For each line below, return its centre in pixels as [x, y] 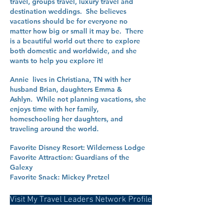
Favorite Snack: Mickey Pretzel [60, 177]
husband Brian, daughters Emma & [66, 89]
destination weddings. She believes [68, 11]
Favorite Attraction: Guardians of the [70, 157]
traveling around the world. [55, 129]
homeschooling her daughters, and [66, 119]
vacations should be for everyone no [69, 21]
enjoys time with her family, [54, 109]
